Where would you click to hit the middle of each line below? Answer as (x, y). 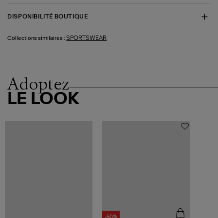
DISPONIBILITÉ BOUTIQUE (48, 17)
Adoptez (39, 83)
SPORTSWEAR (87, 38)
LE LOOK (44, 99)
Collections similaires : (36, 38)
